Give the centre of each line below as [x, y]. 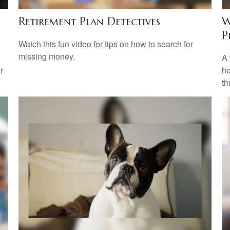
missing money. [46, 56]
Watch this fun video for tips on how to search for [106, 44]
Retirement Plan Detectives [89, 22]
